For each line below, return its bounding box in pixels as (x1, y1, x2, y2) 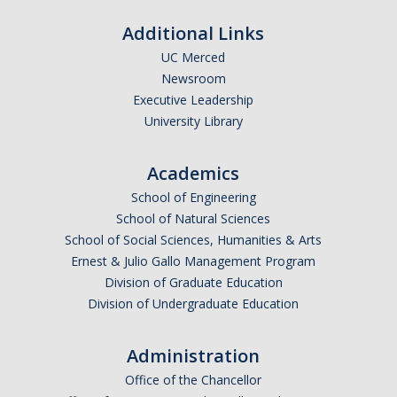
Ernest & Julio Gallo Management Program (71, 253, 315, 270)
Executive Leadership (133, 91, 253, 109)
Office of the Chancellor (125, 371, 261, 389)
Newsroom (160, 70, 226, 88)
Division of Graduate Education (104, 274, 283, 292)
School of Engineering (130, 189, 256, 206)
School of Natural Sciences (116, 210, 270, 228)
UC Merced (161, 49, 225, 66)
